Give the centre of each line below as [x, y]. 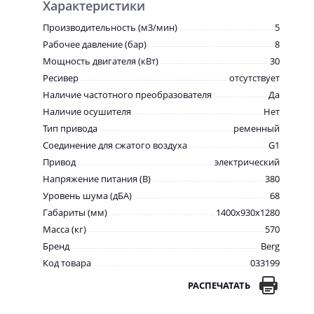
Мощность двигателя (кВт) [101, 61]
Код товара [67, 263]
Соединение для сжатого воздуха [115, 145]
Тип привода [70, 128]
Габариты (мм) [75, 212]
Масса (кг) [64, 229]
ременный [257, 128]
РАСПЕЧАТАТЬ [219, 285]
